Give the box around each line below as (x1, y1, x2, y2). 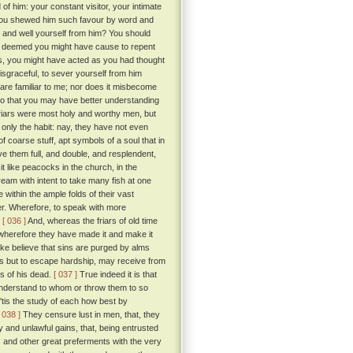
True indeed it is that (77, 269, 157, 280)
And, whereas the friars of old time (26, 216, 158, 226)
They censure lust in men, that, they (20, 310, 160, 320)
